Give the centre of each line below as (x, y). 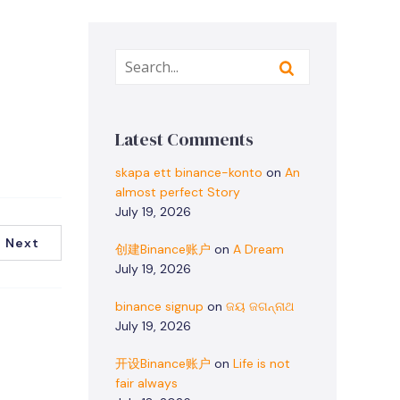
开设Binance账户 (163, 363)
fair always (146, 383)
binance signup (159, 306)
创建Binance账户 (163, 249)
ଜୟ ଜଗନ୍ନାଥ (260, 306)
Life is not (262, 363)
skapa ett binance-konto (189, 172)
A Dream (258, 249)
